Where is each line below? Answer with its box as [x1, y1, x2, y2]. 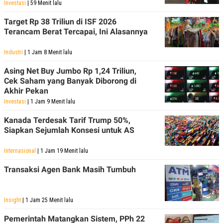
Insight [4, 196, 21, 204]
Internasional [4, 147, 36, 154]
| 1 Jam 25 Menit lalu [21, 196, 73, 204]
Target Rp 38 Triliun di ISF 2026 [4, 16, 116, 26]
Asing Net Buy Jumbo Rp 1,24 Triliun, [4, 66, 136, 76]
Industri [4, 48, 23, 56]
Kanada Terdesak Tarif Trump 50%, [4, 115, 130, 125]
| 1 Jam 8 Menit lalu [23, 48, 72, 56]
